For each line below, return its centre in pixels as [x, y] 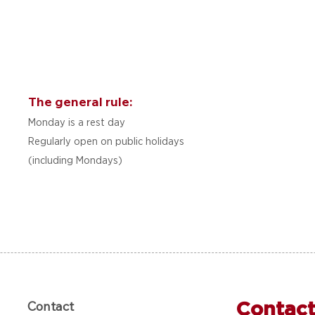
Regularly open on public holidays [106, 141]
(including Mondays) [75, 160]
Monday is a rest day [77, 122]
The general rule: [80, 101]
